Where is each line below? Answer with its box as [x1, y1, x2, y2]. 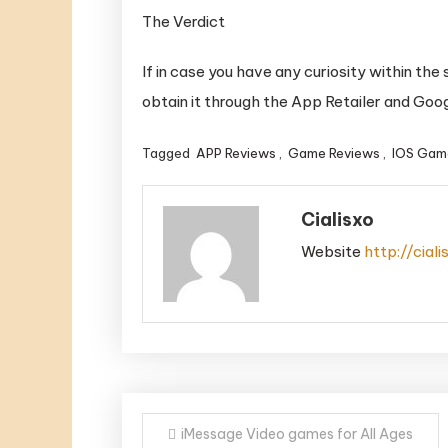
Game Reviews [288, 144, 380, 161]
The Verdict [142, 11, 225, 31]
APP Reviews [196, 144, 276, 161]
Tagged [142, 144, 193, 161]
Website [300, 241, 361, 261]
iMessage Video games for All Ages [181, 424, 413, 443]
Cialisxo [300, 207, 374, 231]
